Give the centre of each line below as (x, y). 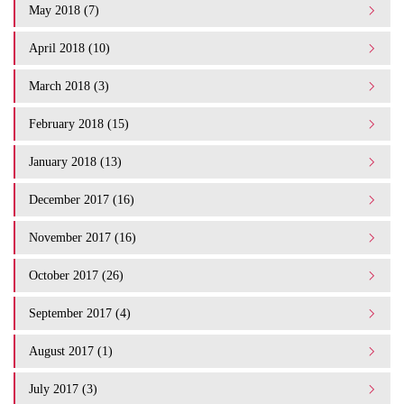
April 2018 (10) (69, 48)
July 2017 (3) (63, 389)
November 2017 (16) (83, 238)
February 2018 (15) (79, 124)
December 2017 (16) (82, 200)
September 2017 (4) (80, 313)
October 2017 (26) (76, 275)
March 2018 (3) (69, 86)
